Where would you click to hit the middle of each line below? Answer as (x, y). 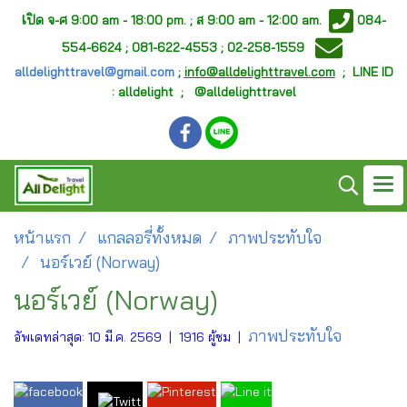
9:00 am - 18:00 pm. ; (132, 20)
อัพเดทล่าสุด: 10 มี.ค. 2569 (88, 337)
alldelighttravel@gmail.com (94, 72)
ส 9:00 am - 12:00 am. (261, 20)
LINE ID (372, 72)
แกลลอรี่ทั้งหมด (149, 238)
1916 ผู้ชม (205, 337)
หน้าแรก (42, 238)
